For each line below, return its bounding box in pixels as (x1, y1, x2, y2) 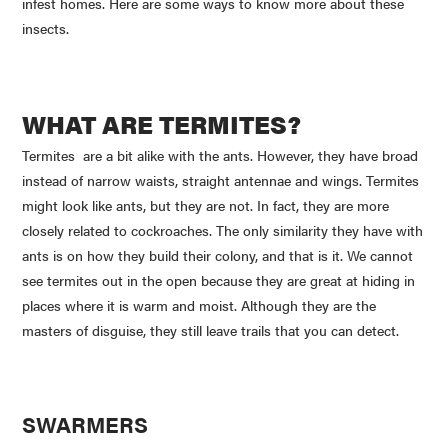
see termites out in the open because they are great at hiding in (22, 270, 416, 291)
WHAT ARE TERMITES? (22, 105, 302, 141)
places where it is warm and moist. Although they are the (22, 295, 377, 316)
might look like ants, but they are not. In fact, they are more (22, 195, 390, 216)
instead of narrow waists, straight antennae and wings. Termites (22, 170, 420, 191)
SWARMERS (22, 408, 149, 441)
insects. (22, 18, 70, 38)
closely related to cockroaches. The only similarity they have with (22, 220, 424, 241)
